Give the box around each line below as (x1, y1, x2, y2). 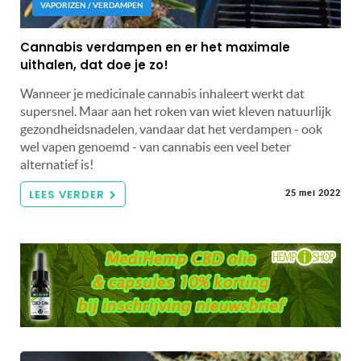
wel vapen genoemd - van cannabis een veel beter (20, 139, 291, 155)
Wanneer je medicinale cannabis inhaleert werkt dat (20, 86, 305, 102)
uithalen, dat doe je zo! (20, 56, 168, 74)
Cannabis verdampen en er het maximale (20, 39, 290, 56)
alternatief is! (20, 157, 93, 172)
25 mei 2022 (285, 188, 341, 198)
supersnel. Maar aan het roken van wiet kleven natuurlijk (20, 104, 331, 119)
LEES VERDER (29, 187, 105, 203)
